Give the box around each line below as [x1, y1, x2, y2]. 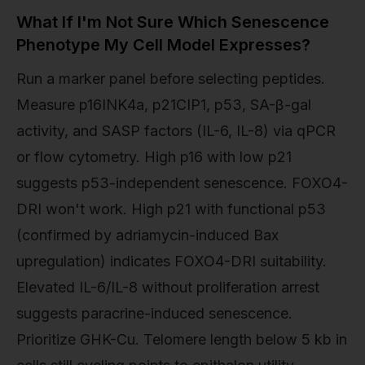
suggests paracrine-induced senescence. [16, 304, 292, 322]
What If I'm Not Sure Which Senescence [16, 11, 329, 32]
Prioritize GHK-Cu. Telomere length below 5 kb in [16, 330, 347, 348]
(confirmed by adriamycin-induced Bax [16, 226, 279, 244]
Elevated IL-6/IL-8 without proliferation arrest [16, 278, 319, 296]
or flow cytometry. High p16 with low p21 [16, 147, 292, 165]
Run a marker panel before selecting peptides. [16, 69, 325, 87]
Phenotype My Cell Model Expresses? [16, 34, 310, 55]
